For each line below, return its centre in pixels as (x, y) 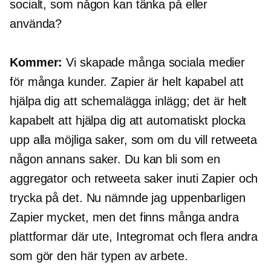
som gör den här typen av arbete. (99, 256)
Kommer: (36, 63)
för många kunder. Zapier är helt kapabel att (127, 82)
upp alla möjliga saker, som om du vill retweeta (134, 140)
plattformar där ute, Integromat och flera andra (134, 237)
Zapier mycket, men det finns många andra (124, 217)
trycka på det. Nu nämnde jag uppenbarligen (128, 198)
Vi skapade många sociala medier (154, 63)
